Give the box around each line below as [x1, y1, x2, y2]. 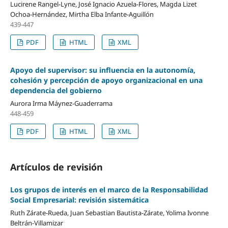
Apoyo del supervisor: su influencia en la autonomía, [10, 65, 195, 75]
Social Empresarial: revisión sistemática [10, 194, 149, 205]
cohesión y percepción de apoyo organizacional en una [10, 75, 203, 85]
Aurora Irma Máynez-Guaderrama [10, 98, 112, 108]
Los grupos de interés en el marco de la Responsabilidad [10, 184, 208, 194]
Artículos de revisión [10, 160, 103, 173]
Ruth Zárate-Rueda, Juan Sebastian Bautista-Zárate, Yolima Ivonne [10, 208, 209, 217]
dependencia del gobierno [10, 85, 102, 95]
